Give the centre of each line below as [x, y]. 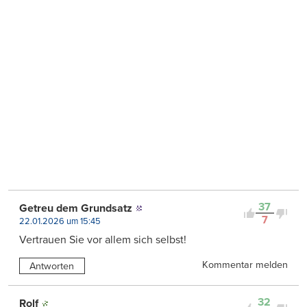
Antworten [52, 266]
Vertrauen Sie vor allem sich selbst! [103, 240]
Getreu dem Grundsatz [76, 209]
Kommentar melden [245, 265]
